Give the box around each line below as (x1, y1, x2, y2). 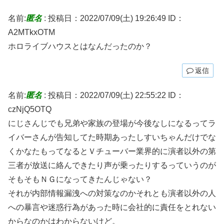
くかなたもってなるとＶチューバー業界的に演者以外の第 (8, 146, 216, 155)
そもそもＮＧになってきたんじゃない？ (8, 174, 152, 183)
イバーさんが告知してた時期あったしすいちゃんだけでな (8, 132, 216, 141)
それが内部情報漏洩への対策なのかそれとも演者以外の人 (8, 188, 216, 197)
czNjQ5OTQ (8, 104, 51, 113)
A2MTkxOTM (8, 28, 55, 37)
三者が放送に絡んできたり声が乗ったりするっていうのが (8, 160, 216, 169)
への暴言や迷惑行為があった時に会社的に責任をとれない (8, 202, 216, 211)
